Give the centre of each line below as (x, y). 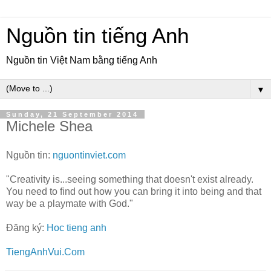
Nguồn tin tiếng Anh (97, 36)
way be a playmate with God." (70, 203)
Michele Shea (49, 126)
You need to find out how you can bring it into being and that (134, 191)
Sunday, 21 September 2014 (72, 114)
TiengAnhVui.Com (45, 252)
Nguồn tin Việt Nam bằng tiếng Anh (82, 60)
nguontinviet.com (89, 155)
